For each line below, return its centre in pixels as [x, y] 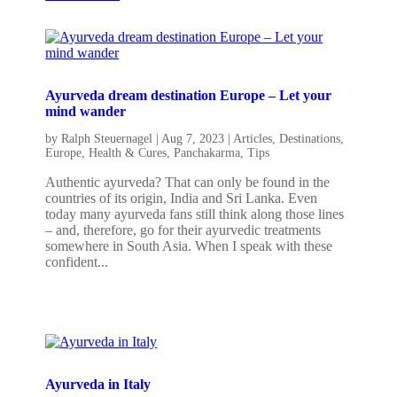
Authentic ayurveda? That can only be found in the [188, 182]
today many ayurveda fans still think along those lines [195, 214]
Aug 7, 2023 [193, 138]
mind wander [86, 111]
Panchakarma [207, 152]
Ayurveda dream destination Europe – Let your [189, 95]
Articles [253, 138]
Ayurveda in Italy [98, 384]
